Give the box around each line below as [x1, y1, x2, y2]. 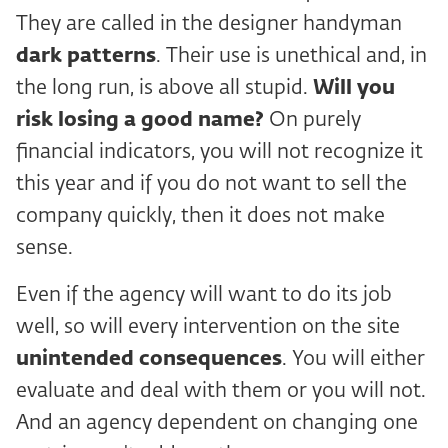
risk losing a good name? [16, 110, 264, 131]
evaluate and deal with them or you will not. [16, 381, 426, 402]
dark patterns [16, 46, 156, 67]
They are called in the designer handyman [16, 14, 402, 35]
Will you [313, 78, 395, 99]
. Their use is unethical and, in [156, 46, 427, 67]
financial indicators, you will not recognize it [16, 142, 423, 163]
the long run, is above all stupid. [16, 78, 313, 99]
